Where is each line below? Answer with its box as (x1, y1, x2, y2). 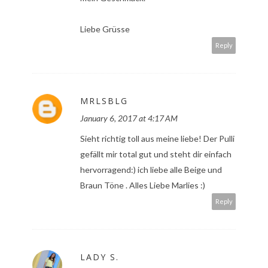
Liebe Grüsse (80, 24, 130, 35)
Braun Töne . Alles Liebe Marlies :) (80, 180, 205, 191)
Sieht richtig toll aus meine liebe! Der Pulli (80, 133, 234, 144)
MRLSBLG (80, 95, 128, 107)
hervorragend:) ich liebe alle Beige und (80, 165, 222, 175)
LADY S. (80, 251, 119, 263)
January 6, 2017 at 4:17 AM (80, 113, 178, 124)
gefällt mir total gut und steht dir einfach (80, 149, 232, 160)
